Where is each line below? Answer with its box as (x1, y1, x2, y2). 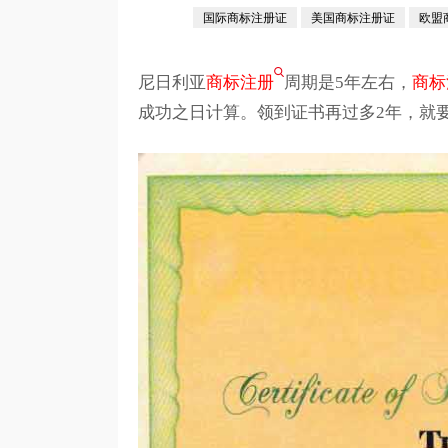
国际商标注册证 (202, 11, 287, 25)
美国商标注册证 (310, 11, 395, 25)
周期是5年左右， (283, 73, 412, 92)
